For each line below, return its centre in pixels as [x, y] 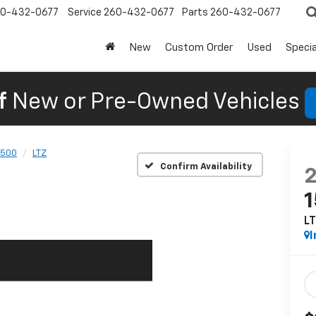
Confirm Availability [206, 166]
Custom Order [199, 48]
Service [85, 13]
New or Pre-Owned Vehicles [156, 102]
